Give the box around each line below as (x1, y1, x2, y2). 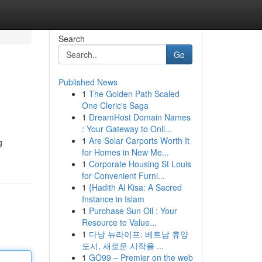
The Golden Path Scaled (88, 88, 180, 99)
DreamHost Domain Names (88, 111, 191, 123)
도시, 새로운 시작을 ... (81, 240, 164, 251)
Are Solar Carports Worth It (88, 135, 189, 146)
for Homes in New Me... (81, 146, 169, 158)
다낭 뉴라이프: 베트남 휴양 (88, 228, 188, 240)
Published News (58, 76, 118, 88)
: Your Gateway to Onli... (81, 123, 172, 135)
